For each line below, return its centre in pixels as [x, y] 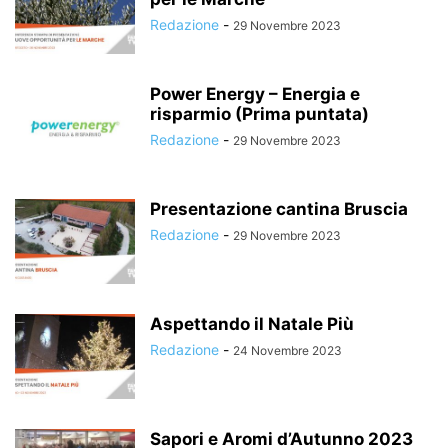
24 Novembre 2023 [287, 350]
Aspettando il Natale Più [252, 323]
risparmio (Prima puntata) [259, 113]
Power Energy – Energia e [255, 93]
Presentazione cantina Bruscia [279, 208]
